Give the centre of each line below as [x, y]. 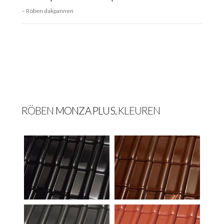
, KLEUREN [137, 110]
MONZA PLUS [85, 110]
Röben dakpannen [49, 11]
